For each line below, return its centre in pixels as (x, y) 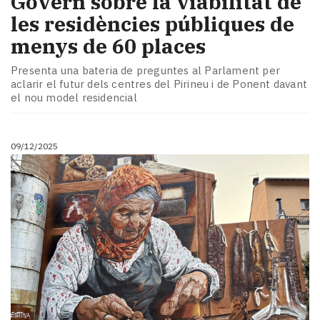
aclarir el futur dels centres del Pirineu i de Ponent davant (159, 84)
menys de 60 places (108, 46)
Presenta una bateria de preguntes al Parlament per (146, 70)
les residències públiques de (152, 24)
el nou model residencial (74, 97)
